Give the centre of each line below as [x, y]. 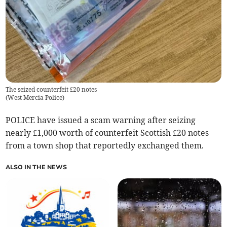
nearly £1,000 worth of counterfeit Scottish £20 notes [107, 133]
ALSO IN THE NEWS [36, 167]
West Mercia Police [35, 97]
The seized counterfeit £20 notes [51, 89]
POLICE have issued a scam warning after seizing [101, 120]
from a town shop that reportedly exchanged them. [105, 145]
